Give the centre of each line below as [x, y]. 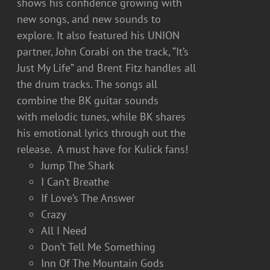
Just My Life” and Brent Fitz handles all [107, 68]
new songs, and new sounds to [89, 19]
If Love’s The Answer [88, 198]
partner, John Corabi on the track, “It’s [103, 52]
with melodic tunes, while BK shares [102, 117]
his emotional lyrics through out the [102, 133]
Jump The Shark [78, 165]
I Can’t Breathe [75, 182]
